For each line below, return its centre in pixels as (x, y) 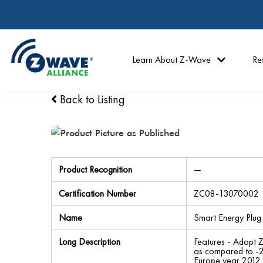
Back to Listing (91, 99)
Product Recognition (95, 169)
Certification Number (97, 193)
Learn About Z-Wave (172, 60)
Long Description (90, 242)
